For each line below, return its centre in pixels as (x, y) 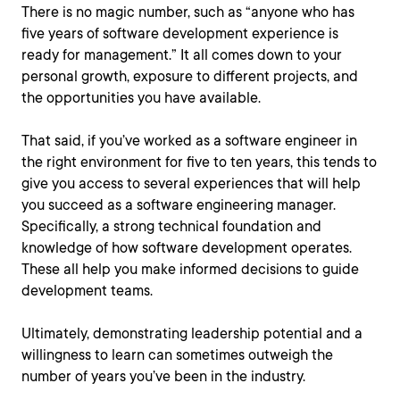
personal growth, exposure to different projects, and (190, 76)
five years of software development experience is (180, 33)
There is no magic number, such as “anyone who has (188, 12)
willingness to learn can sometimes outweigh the (177, 355)
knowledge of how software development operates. (187, 248)
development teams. (87, 291)
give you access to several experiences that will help (191, 183)
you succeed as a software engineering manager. (179, 205)
